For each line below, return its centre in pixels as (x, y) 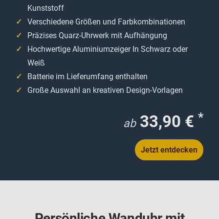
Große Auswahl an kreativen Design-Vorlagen (105, 90)
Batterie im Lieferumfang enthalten (88, 77)
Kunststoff (46, 8)
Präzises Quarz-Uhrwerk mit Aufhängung (97, 35)
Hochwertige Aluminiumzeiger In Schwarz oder (108, 49)
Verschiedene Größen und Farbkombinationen (106, 22)
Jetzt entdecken (169, 150)
